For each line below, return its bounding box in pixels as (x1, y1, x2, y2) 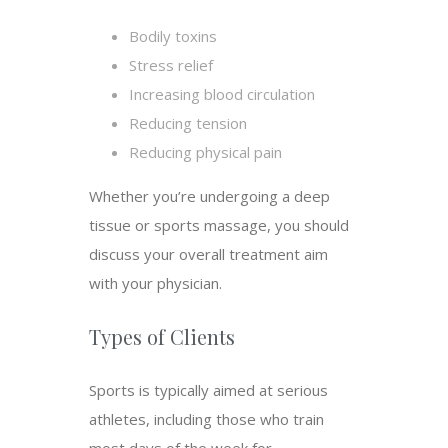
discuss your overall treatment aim (89, 244, 328, 265)
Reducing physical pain (129, 142, 282, 163)
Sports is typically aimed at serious (89, 380, 328, 401)
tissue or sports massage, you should (89, 215, 349, 236)
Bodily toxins (129, 26, 217, 47)
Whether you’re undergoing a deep (89, 186, 330, 207)
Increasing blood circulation (129, 84, 315, 105)
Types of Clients (89, 323, 235, 351)
